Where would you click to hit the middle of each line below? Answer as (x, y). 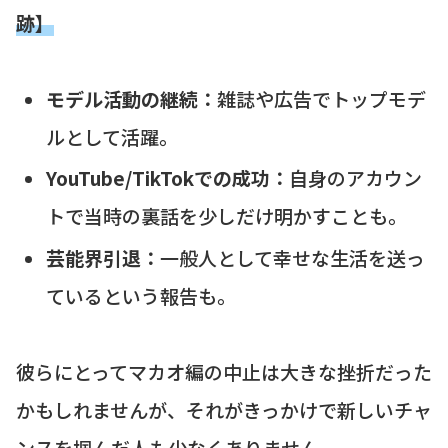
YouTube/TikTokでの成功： (167, 178)
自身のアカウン (355, 178)
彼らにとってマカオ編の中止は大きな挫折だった (224, 372)
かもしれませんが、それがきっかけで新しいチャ (224, 410)
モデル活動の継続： (131, 98)
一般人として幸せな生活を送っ (292, 258)
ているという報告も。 (140, 296)
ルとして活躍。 (111, 136)
